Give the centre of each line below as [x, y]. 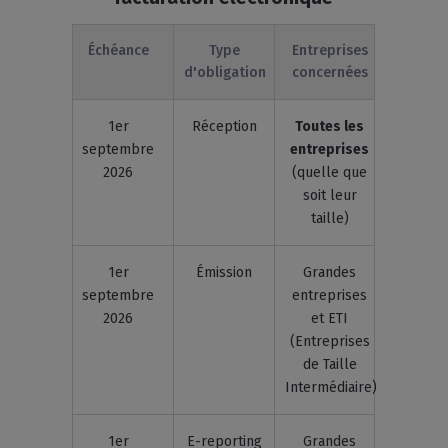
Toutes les [330, 126]
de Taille [329, 364]
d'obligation [225, 72]
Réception [224, 126]
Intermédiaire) [331, 387]
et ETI [330, 318]
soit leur [329, 195]
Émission [224, 272]
